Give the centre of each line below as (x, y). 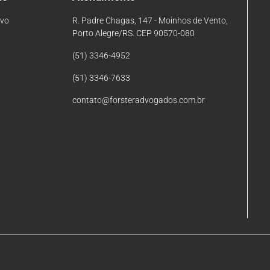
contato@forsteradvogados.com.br (138, 100)
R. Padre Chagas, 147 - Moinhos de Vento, (150, 20)
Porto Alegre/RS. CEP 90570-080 (133, 33)
